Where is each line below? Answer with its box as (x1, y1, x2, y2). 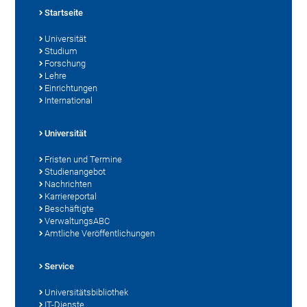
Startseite (45, 8, 84, 19)
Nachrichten (45, 179, 93, 190)
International (45, 95, 93, 106)
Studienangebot (45, 167, 106, 177)
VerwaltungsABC (45, 216, 110, 227)
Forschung (45, 58, 86, 69)
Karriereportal (45, 191, 97, 202)
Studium (45, 46, 78, 57)
